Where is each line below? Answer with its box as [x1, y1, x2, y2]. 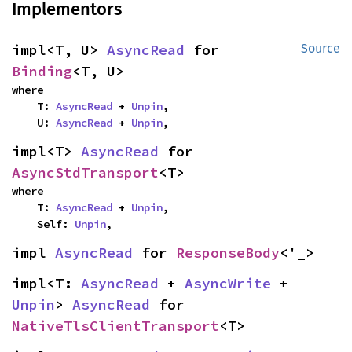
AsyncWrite [185, 274, 271, 292]
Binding [12, 62, 72, 80]
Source [301, 41, 340, 56]
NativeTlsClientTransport [12, 317, 219, 335]
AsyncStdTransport [12, 163, 159, 181]
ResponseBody [176, 244, 280, 262]
